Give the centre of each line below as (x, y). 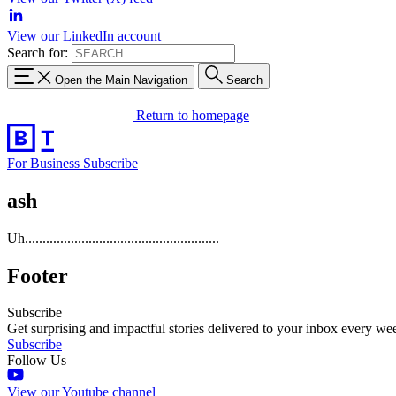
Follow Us (37, 361)
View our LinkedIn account (84, 36)
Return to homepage (193, 115)
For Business (45, 163)
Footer (38, 275)
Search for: (38, 53)
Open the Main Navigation (121, 80)
